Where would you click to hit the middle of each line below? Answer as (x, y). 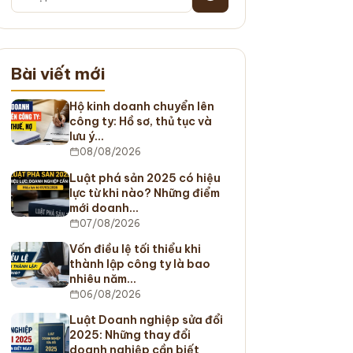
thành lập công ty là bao (139, 264)
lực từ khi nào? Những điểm (144, 193)
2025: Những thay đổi (130, 335)
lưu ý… (86, 137)
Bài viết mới (58, 73)
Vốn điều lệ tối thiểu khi (135, 249)
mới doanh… (104, 208)
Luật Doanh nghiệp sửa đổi (146, 320)
